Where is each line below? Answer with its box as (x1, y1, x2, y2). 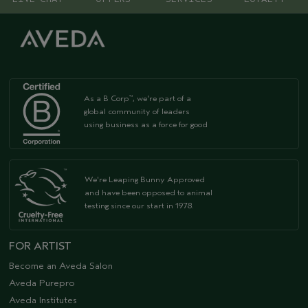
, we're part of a (133, 93, 191, 103)
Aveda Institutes (9, 294, 77, 306)
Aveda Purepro (9, 276, 75, 289)
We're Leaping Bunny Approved (85, 174, 205, 184)
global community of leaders (84, 106, 190, 116)
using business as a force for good (84, 119, 208, 129)
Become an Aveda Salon (9, 259, 113, 272)
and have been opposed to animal (85, 187, 212, 197)
